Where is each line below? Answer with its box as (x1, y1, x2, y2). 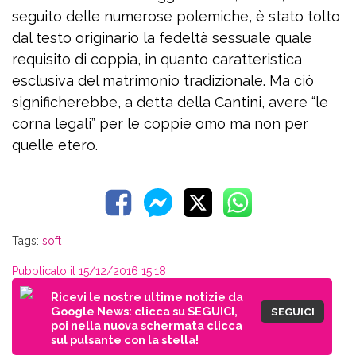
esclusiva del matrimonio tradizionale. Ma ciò (12, 72, 314, 89)
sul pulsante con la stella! (51, 333, 199, 346)
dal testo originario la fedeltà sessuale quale (12, 29, 312, 46)
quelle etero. (12, 137, 98, 153)
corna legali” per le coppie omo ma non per (12, 115, 308, 132)
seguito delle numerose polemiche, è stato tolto (12, 8, 340, 25)
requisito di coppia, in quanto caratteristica (12, 51, 302, 68)
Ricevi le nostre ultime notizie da (51, 290, 243, 304)
